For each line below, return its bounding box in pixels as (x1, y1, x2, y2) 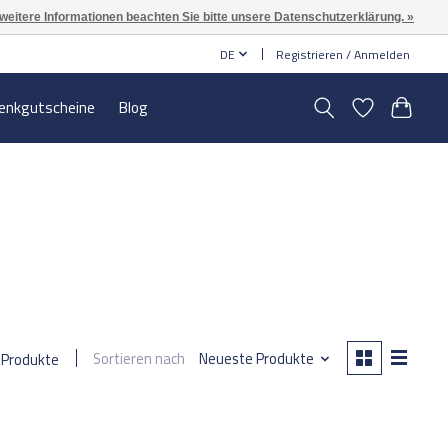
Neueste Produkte (198, 347, 314, 371)
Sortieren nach (93, 347, 186, 371)
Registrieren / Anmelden (276, 44, 411, 64)
